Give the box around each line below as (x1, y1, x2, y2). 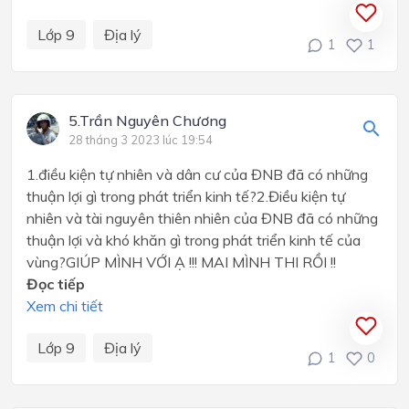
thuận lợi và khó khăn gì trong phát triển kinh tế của (26, 230, 361, 249)
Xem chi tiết (26, 296, 103, 315)
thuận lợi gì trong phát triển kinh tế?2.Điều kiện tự (26, 186, 345, 205)
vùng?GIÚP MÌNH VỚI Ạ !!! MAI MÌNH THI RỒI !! (26, 252, 340, 271)
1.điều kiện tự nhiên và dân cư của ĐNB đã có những (26, 164, 368, 184)
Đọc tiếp (26, 274, 85, 293)
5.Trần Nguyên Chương (68, 110, 226, 130)
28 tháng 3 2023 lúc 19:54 (68, 131, 213, 147)
